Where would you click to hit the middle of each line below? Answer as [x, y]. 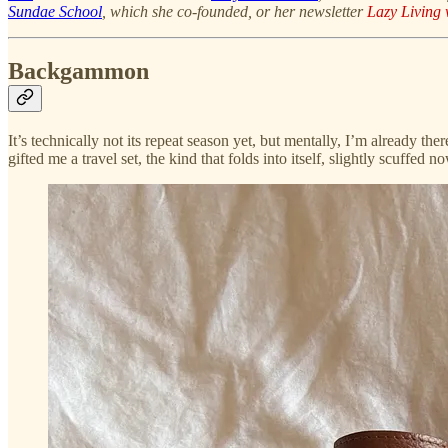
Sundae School [55, 11]
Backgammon [78, 71]
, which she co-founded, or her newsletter [232, 11]
